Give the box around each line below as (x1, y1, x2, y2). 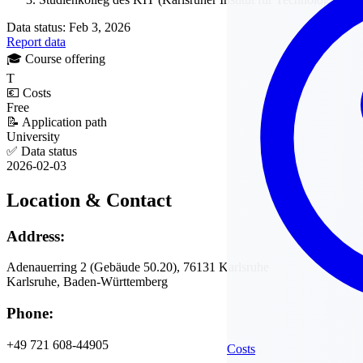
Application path (22, 114, 107, 129)
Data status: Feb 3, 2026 (6, 19, 130, 34)
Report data (6, 34, 66, 49)
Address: (6, 227, 65, 245)
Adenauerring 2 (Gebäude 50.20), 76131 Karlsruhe (6, 260, 269, 275)
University (6, 129, 60, 143)
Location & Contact (6, 189, 172, 211)
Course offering (25, 51, 105, 66)
